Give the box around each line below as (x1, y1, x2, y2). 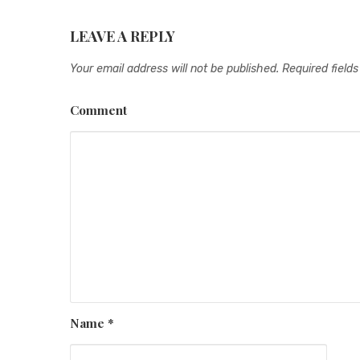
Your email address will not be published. (70, 61, 279, 76)
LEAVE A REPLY (70, 25, 175, 46)
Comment (70, 100, 127, 118)
